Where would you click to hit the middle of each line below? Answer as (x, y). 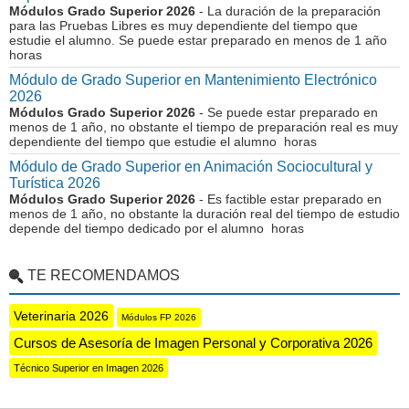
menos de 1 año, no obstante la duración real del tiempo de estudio (204, 214)
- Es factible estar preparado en (288, 199)
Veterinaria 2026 (61, 316)
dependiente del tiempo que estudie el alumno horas (163, 142)
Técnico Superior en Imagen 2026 (89, 368)
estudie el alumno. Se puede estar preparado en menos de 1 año (200, 40)
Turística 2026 (55, 183)
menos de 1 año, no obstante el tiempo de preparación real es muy (204, 127)
